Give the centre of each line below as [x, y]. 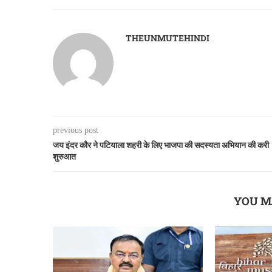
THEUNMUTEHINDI [168, 38]
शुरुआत [64, 157]
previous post [76, 131]
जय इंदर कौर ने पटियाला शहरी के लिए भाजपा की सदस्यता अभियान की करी [161, 145]
